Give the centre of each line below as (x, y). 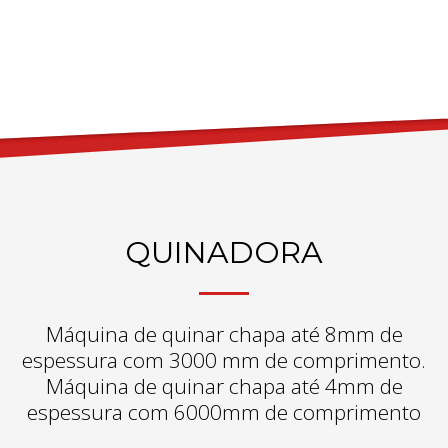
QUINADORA (224, 252)
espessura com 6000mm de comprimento (224, 411)
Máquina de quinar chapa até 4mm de (224, 385)
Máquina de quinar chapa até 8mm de (224, 333)
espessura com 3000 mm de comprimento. (224, 359)
